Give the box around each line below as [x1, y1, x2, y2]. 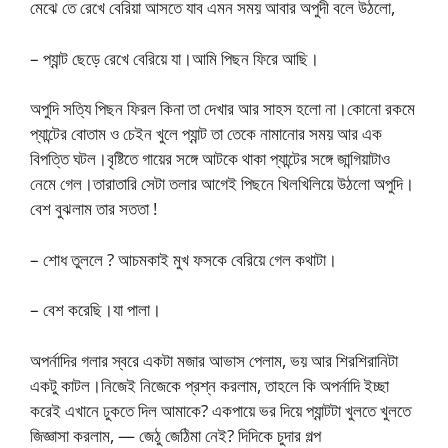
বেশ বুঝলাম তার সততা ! [30, 197, 157, 220]
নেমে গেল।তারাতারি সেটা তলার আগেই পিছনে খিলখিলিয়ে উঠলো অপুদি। [30, 172, 414, 195]
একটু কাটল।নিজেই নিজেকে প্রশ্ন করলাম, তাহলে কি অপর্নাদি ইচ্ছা [30, 373, 389, 397]
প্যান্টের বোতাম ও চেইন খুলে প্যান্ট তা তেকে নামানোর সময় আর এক [30, 122, 382, 145]
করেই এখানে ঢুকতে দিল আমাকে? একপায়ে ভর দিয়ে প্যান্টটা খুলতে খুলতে [30, 398, 411, 422]
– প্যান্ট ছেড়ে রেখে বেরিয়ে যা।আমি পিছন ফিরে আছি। [30, 46, 319, 70]
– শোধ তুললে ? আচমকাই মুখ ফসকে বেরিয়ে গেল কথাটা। [30, 247, 337, 271]
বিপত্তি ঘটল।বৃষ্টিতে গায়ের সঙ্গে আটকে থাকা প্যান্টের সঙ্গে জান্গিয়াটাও [30, 147, 390, 170]
